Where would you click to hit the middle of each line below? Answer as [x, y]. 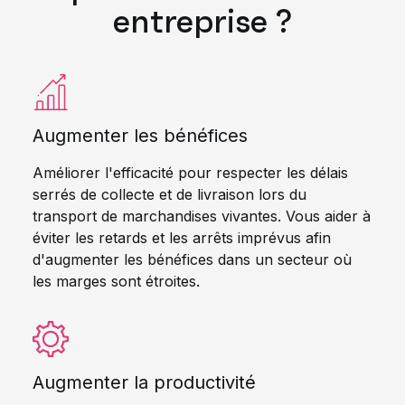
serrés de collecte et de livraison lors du [170, 194]
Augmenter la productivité [144, 382]
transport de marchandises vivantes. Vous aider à [202, 216]
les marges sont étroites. [116, 281]
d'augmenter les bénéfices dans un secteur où [192, 259]
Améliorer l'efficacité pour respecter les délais [190, 173]
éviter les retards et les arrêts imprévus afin [182, 238]
